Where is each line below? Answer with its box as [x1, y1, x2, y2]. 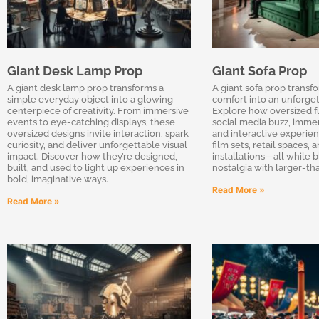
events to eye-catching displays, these [7, 116, 175, 127]
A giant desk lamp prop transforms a [7, 82, 164, 93]
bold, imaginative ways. [7, 173, 108, 184]
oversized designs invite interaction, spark [7, 127, 189, 139]
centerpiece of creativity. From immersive [7, 105, 189, 116]
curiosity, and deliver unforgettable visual [7, 139, 187, 150]
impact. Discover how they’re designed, [7, 150, 177, 162]
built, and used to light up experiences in [7, 162, 184, 173]
